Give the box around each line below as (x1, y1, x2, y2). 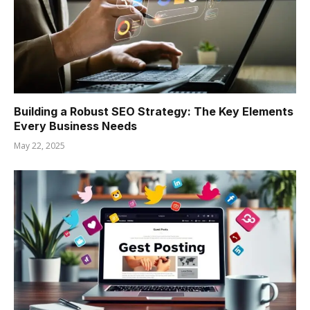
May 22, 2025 (14, 139, 65, 152)
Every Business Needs (14, 118, 137, 133)
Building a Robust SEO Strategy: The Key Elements (14, 104, 293, 118)
